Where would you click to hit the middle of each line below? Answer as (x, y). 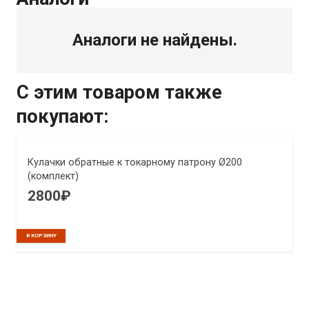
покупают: (63, 116)
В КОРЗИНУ (41, 235)
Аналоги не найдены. (154, 40)
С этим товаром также (119, 92)
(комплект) (53, 176)
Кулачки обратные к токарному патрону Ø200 (135, 162)
